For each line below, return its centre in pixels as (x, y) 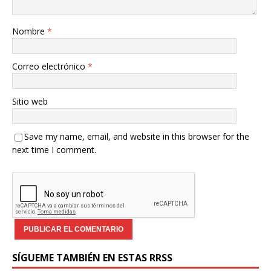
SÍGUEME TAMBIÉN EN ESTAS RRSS (92, 258)
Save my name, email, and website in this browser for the (137, 137)
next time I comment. (54, 150)
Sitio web (30, 102)
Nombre (30, 31)
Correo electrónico (50, 67)
